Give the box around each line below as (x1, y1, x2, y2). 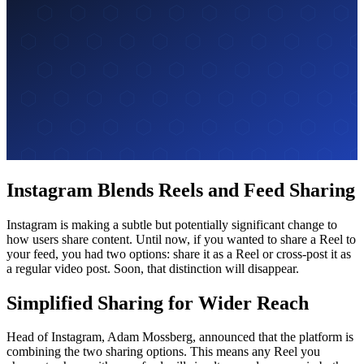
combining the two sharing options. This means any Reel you (6, 344, 320, 359)
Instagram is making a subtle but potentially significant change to (6, 217, 337, 232)
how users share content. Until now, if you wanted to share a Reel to (6, 232, 356, 246)
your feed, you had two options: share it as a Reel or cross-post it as (6, 246, 351, 261)
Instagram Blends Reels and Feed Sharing (6, 179, 355, 201)
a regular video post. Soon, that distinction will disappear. (6, 261, 299, 275)
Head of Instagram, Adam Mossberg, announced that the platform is (6, 330, 353, 344)
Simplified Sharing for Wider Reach (6, 292, 309, 314)
